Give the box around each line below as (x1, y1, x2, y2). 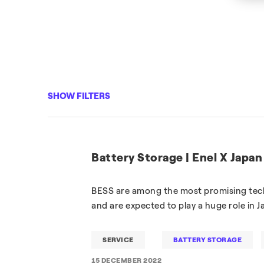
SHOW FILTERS (47, 91, 110, 101)
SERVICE (103, 236, 134, 244)
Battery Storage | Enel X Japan (91, 150, 263, 164)
